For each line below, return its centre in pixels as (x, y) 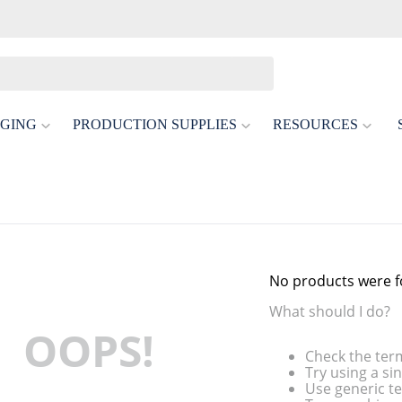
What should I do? (330, 311)
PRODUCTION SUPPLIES (155, 124)
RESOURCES (315, 124)
